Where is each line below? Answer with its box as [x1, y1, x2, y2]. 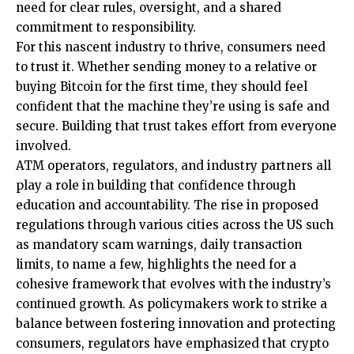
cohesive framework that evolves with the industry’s [16, 276, 331, 292]
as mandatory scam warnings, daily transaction [16, 236, 302, 252]
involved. [16, 137, 71, 153]
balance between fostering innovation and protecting [16, 315, 336, 331]
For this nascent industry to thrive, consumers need [16, 39, 326, 55]
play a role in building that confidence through [16, 177, 296, 193]
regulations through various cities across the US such [16, 217, 333, 232]
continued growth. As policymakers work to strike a [16, 296, 327, 311]
